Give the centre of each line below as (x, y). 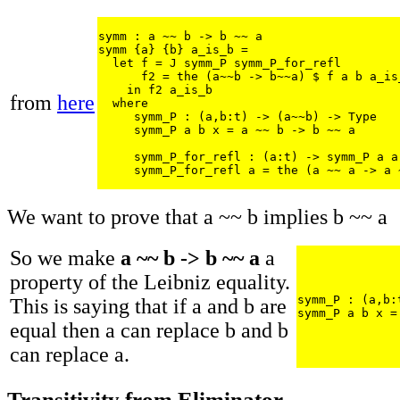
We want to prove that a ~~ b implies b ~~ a (197, 217)
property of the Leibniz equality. (150, 283)
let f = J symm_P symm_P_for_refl (220, 63)
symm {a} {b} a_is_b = (177, 50)
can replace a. (70, 355)
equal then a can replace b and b (149, 331)
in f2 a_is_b (155, 90)
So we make (65, 258)
